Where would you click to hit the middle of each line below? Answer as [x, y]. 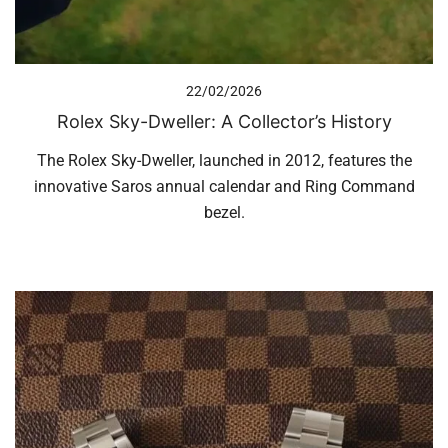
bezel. [224, 213]
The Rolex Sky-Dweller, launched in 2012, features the [224, 161]
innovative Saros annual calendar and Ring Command [224, 187]
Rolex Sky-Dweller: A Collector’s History [224, 122]
